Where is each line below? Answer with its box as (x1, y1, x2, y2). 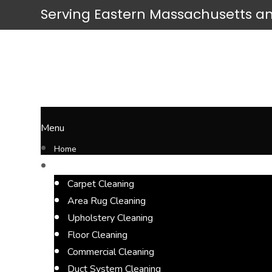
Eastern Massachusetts (94, 5, 256, 24)
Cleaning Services (54, 160, 124, 172)
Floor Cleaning (67, 228, 128, 242)
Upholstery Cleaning (67, 211, 154, 225)
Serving (41, 5, 95, 24)
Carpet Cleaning (67, 177, 135, 191)
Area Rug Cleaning (67, 194, 146, 208)
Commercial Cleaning (67, 245, 155, 259)
